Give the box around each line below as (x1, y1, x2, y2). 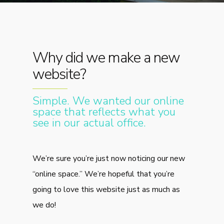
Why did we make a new (32, 47, 180, 67)
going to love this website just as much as (32, 183, 180, 195)
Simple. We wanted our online (32, 92, 184, 108)
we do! (32, 199, 56, 210)
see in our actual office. (32, 114, 146, 130)
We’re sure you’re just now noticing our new (32, 152, 185, 164)
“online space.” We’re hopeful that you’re (32, 168, 175, 179)
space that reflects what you (32, 103, 176, 119)
